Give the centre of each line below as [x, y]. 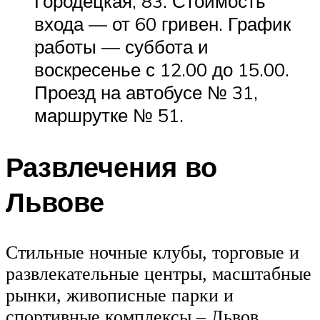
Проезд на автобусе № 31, [146, 92]
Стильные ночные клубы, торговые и [152, 252]
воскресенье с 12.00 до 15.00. [162, 70]
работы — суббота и [121, 47]
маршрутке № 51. [109, 115]
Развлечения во [111, 166]
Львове [55, 201]
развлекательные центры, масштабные [159, 274]
